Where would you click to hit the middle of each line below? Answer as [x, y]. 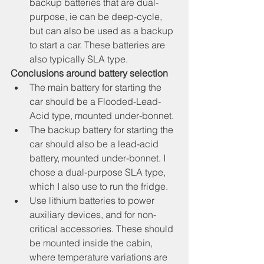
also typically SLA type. [79, 59]
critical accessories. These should [103, 229]
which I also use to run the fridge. [99, 187]
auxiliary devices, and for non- [93, 215]
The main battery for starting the [97, 88]
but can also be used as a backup [103, 31]
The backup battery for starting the [103, 130]
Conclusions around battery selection [89, 73]
